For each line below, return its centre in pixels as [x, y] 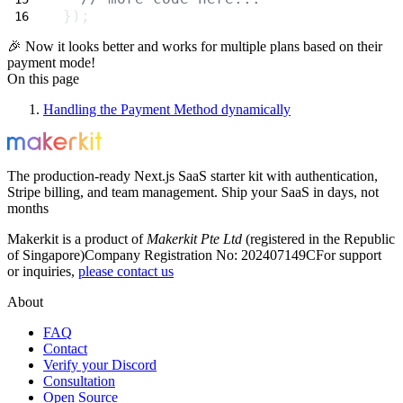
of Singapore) [46, 255]
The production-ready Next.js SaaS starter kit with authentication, [193, 176]
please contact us [126, 272]
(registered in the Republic [318, 239]
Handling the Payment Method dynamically [167, 110]
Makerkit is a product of [77, 239]
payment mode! [51, 63]
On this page [43, 79]
